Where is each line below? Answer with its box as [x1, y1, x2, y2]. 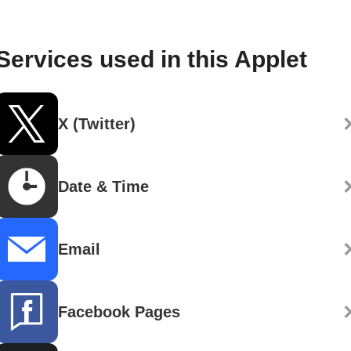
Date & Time [58, 177, 149, 195]
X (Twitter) [58, 114, 136, 132]
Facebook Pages [58, 302, 180, 320]
